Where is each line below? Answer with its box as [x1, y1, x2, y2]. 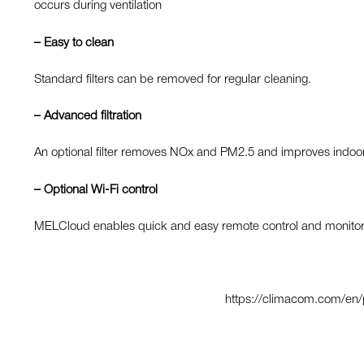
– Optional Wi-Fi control [34, 184, 158, 196]
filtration [97, 110, 141, 123]
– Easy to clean [34, 37, 114, 49]
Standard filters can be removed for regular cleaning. [34, 73, 311, 85]
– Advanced [34, 110, 97, 123]
